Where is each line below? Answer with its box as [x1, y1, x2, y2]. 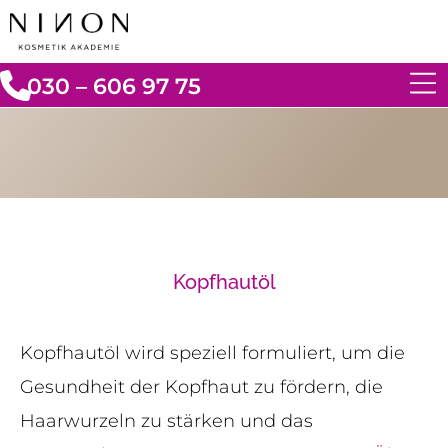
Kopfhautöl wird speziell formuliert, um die [20, 342, 405, 365]
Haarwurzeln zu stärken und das [20, 410, 313, 433]
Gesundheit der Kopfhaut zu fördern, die [20, 376, 383, 399]
